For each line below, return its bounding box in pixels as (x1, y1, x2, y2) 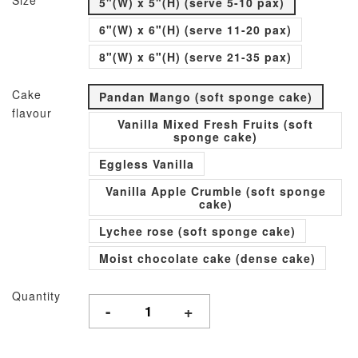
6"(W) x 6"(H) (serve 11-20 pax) (99, 22, 292, 38)
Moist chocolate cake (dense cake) (99, 250, 316, 266)
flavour (12, 105, 52, 121)
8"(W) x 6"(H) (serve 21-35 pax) (99, 49, 292, 65)
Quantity (12, 288, 61, 304)
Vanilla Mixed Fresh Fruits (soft (117, 116, 313, 132)
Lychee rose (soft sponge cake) (99, 223, 296, 239)
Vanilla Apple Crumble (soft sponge (105, 183, 326, 199)
